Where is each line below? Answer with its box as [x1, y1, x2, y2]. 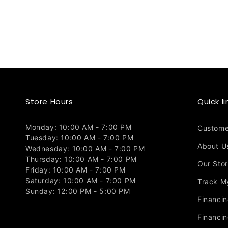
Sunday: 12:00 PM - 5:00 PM [25, 187, 130, 195]
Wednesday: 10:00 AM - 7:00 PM [25, 144, 145, 153]
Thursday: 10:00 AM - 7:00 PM [25, 155, 137, 163]
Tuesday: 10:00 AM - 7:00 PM [25, 133, 134, 142]
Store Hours [25, 96, 73, 107]
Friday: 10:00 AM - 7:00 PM [25, 165, 126, 174]
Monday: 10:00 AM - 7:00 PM [25, 123, 132, 131]
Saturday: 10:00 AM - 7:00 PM [25, 176, 136, 185]
